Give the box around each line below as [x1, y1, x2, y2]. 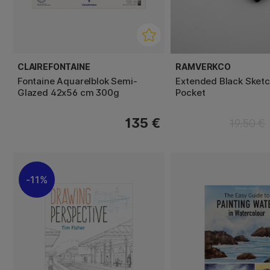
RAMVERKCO [175, 61, 231, 72]
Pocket [175, 86, 206, 98]
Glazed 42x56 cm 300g [17, 86, 119, 98]
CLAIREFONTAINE [17, 61, 90, 72]
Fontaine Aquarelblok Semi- [17, 75, 137, 87]
